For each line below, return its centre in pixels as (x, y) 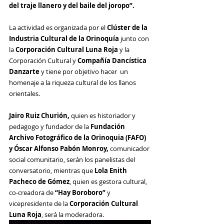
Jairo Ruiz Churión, (40, 115)
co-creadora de (32, 192)
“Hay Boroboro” (80, 192)
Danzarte (24, 71)
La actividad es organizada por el (58, 27)
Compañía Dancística (112, 60)
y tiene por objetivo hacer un (84, 71)
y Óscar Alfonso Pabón (45, 148)
